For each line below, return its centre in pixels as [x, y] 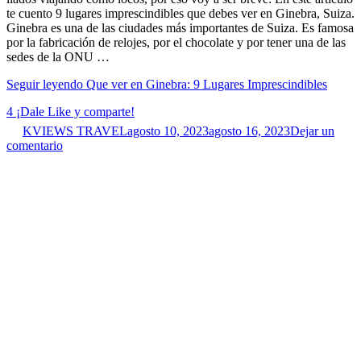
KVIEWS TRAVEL [75, 131]
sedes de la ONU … [58, 56]
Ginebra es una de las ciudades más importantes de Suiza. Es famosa [180, 27]
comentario [35, 145]
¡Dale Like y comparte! [75, 111]
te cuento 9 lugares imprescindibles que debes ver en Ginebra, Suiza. [180, 13]
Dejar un [312, 131]
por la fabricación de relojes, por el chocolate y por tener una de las [176, 42]
